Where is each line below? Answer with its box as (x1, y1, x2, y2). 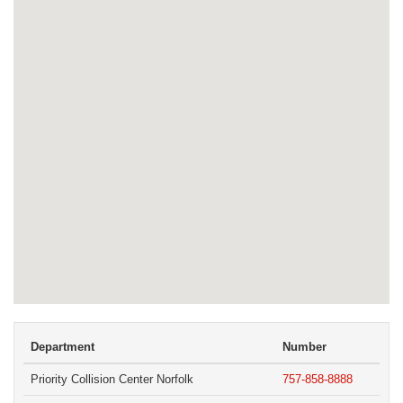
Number (282, 339, 327, 354)
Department (31, 339, 94, 354)
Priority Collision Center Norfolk (31, 372, 193, 386)
